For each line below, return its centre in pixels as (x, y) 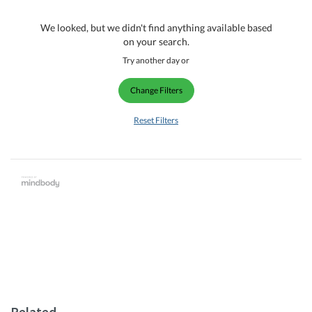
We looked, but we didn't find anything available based (156, 27)
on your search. (156, 41)
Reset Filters (156, 120)
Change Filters (156, 90)
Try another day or (156, 60)
